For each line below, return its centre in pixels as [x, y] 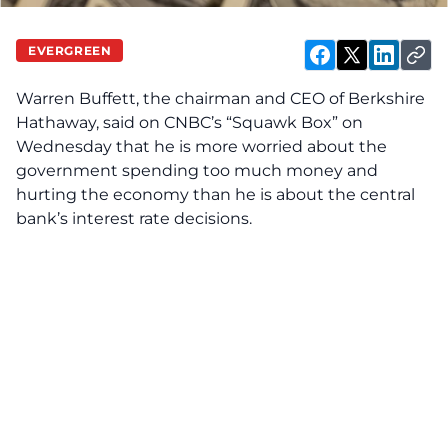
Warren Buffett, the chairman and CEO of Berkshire [220, 98]
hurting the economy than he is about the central [215, 194]
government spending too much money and [197, 170]
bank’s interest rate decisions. [134, 218]
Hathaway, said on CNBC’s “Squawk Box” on [189, 122]
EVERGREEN [70, 50]
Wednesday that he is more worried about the [201, 146]
